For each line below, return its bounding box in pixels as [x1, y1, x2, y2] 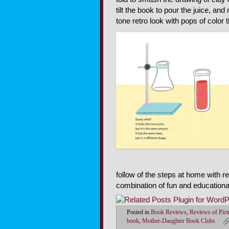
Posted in [127, 209, 149, 216]
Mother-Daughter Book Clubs [142, 218, 215, 225]
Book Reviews [151, 209, 187, 216]
